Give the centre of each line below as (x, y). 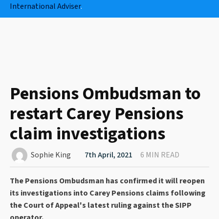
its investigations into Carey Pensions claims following (108, 193)
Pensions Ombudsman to (105, 94)
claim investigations (88, 134)
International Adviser (45, 7)
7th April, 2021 (109, 155)
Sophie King (51, 155)
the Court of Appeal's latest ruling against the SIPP (101, 206)
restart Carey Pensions (97, 114)
